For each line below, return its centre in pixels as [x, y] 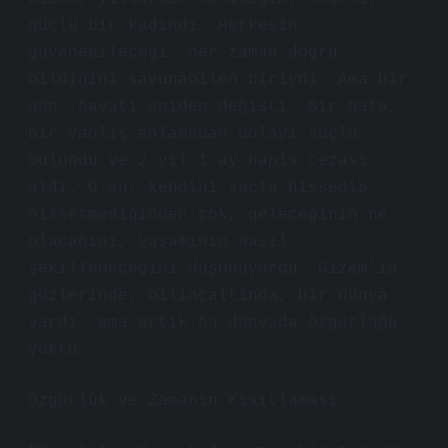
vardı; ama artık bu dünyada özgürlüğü [213, 323]
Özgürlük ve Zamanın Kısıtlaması [183, 401]
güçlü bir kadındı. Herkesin [163, 26]
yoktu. [58, 350]
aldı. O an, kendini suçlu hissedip [198, 188]
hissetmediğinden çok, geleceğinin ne [208, 215]
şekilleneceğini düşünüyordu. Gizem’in [213, 269]
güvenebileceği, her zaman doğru [183, 53]
